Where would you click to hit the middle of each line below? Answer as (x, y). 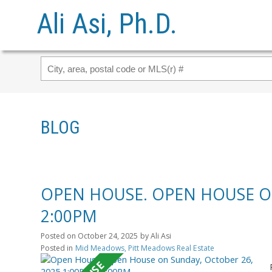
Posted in (57, 248)
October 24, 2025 (108, 236)
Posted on (59, 236)
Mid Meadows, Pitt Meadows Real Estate (145, 248)
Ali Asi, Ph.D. (107, 24)
